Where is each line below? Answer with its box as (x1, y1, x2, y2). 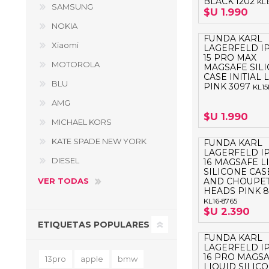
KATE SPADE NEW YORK (52, 136, 147, 146)
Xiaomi (52, 40, 79, 50)
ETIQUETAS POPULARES (38, 219, 150, 230)
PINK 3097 (203, 82, 253, 92)
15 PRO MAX (203, 53, 256, 63)
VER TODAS (38, 176, 89, 186)
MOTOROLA (52, 59, 100, 69)
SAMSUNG (52, 2, 93, 11)
